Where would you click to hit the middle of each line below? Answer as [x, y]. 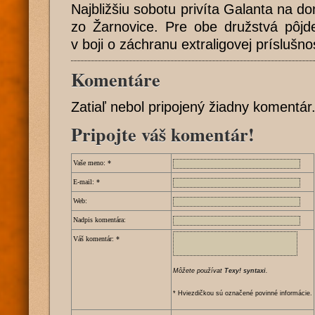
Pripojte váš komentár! [163, 134]
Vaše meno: [89, 163]
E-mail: [84, 182]
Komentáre [116, 79]
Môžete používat [199, 271]
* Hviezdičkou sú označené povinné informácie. [243, 293]
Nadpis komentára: [99, 220]
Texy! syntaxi [245, 271]
